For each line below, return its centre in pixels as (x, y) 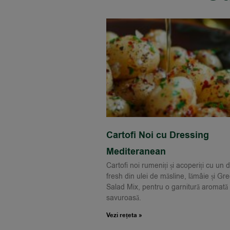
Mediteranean (136, 151)
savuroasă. (124, 198)
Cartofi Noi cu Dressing (158, 135)
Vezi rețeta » (124, 215)
